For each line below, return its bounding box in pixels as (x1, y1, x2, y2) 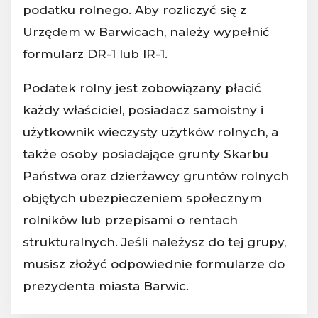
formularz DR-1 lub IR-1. (23, 46, 168, 61)
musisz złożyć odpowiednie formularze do (23, 256, 285, 271)
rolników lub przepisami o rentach (23, 212, 238, 227)
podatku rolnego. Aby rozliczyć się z (23, 2, 246, 17)
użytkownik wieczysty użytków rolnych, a (23, 124, 278, 139)
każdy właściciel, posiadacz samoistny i (23, 102, 263, 117)
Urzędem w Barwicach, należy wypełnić (23, 24, 270, 39)
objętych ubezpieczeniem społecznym (23, 190, 262, 205)
